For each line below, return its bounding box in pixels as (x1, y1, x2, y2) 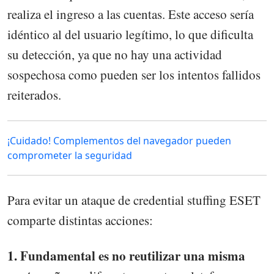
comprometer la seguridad (7, 148, 132, 162)
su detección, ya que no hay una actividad (7, 45, 222, 63)
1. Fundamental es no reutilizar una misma (7, 246, 245, 265)
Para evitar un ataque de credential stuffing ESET (7, 191, 261, 209)
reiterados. (7, 86, 61, 103)
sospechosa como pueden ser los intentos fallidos (7, 65, 261, 83)
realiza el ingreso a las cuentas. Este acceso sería (7, 5, 254, 23)
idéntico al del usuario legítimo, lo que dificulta (7, 25, 253, 43)
